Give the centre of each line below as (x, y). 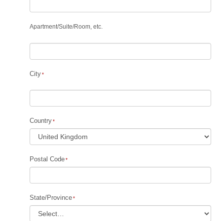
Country (41, 121)
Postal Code (47, 159)
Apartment (43, 27)
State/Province (51, 198)
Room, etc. (88, 27)
